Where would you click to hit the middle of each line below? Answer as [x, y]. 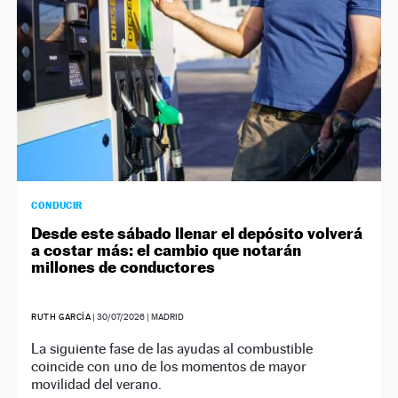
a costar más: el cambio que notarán [167, 250]
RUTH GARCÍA [61, 316]
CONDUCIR [57, 205]
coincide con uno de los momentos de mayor [169, 366]
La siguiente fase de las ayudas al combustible [172, 348]
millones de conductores [123, 267]
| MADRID [165, 316]
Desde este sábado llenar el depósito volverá [197, 233]
